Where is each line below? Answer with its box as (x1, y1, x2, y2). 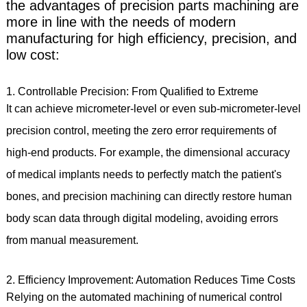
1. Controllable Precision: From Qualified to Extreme (5, 85, 264, 97)
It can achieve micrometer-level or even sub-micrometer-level (5, 102, 301, 114)
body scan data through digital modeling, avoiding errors (5, 212, 278, 224)
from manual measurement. (5, 234, 144, 246)
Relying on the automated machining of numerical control (5, 291, 282, 303)
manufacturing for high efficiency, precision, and (5, 30, 297, 46)
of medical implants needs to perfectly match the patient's (5, 168, 282, 180)
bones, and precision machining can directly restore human (5, 190, 292, 202)
